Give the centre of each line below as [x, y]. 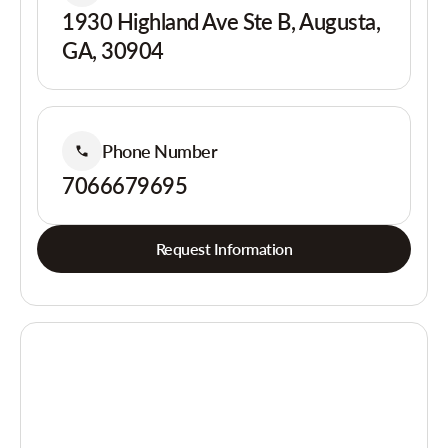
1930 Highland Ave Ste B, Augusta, [221, 21]
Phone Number [160, 150]
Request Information [224, 248]
